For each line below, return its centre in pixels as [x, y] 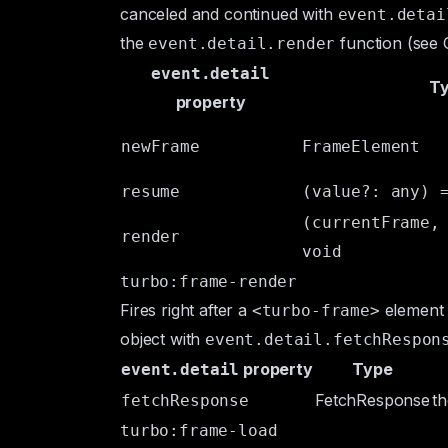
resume [151, 191]
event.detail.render [242, 43]
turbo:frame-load [199, 430]
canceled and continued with [229, 14]
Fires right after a [186, 310]
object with [163, 339]
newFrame [160, 146]
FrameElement [361, 146]
